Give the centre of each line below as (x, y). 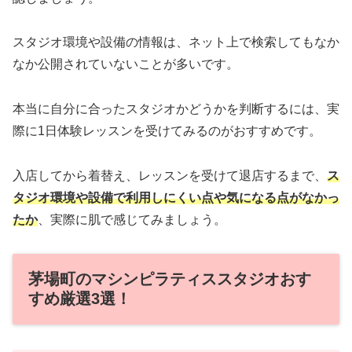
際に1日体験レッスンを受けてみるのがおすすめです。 (167, 131)
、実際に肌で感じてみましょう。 (132, 220)
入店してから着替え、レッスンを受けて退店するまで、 (170, 176)
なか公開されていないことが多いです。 (126, 64)
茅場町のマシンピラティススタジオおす (170, 279)
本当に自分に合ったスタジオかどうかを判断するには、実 (176, 109)
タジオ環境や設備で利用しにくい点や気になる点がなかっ (176, 198)
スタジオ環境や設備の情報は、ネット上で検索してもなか (176, 42)
